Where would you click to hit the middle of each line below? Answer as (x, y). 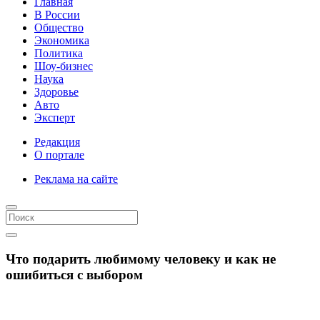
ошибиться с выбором (74, 274)
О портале (59, 155)
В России (57, 15)
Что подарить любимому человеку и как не (141, 259)
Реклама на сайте (76, 179)
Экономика (62, 40)
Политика (59, 53)
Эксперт (55, 117)
